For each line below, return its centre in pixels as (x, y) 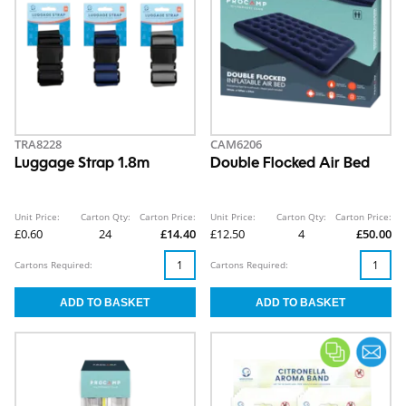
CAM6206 (236, 145)
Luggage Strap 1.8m (82, 164)
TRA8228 (38, 145)
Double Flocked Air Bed (290, 164)
